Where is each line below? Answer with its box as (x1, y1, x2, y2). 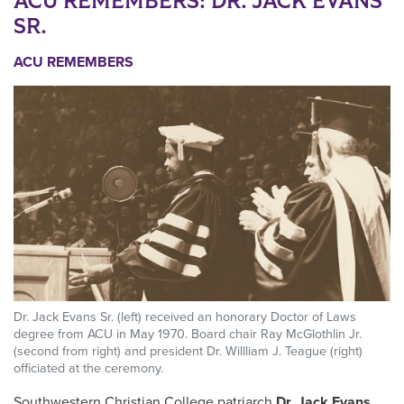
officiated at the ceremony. (14, 360, 163, 376)
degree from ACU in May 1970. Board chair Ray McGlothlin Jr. (14, 326, 362, 342)
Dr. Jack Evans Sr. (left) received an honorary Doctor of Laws (14, 308, 356, 325)
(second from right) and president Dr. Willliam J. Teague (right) (14, 343, 363, 359)
